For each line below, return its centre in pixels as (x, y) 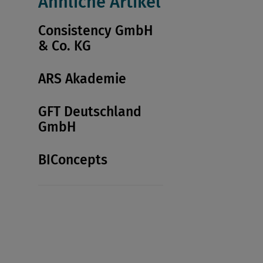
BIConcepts (73, 160)
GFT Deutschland (90, 112)
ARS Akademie (82, 79)
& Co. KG (64, 46)
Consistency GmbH (95, 31)
